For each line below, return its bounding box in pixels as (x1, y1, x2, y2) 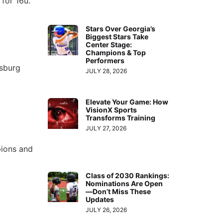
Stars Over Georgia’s (86, 24, 156, 33)
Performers (86, 56, 125, 65)
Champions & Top (86, 48, 146, 57)
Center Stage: (86, 40, 132, 49)
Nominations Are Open (86, 179, 163, 188)
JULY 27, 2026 (86, 124, 127, 132)
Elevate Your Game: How (86, 98, 169, 107)
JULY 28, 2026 (86, 67, 127, 75)
